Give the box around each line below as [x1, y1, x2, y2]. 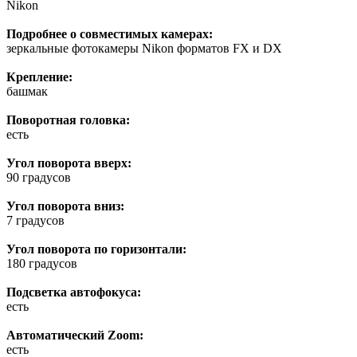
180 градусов [6, 256, 77, 270]
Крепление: [6, 69, 73, 84]
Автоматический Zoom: [6, 328, 143, 342]
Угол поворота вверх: [6, 155, 131, 170]
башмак [6, 84, 48, 98]
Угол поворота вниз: [6, 198, 124, 213]
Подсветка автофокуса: [6, 284, 141, 299]
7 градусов [6, 213, 65, 227]
